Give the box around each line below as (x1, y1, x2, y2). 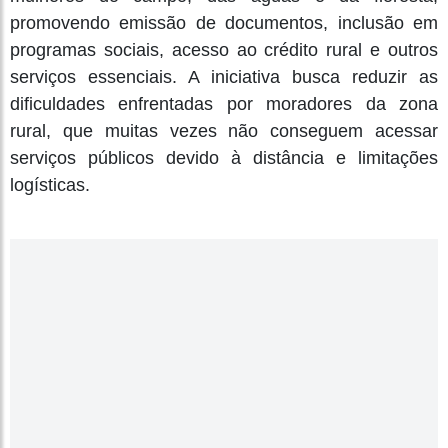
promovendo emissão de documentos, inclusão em (10, 12, 438, 33)
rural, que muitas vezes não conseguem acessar (10, 120, 438, 141)
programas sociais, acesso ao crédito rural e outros (10, 39, 438, 60)
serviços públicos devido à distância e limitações (10, 147, 438, 168)
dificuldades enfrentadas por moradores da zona (10, 93, 438, 114)
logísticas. (10, 174, 90, 195)
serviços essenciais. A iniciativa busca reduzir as (10, 66, 438, 87)
